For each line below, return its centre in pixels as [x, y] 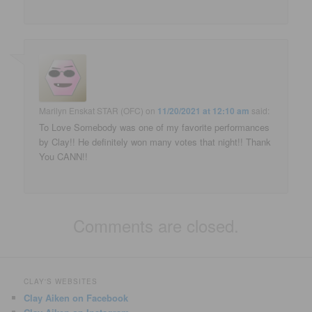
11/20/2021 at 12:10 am [204, 110]
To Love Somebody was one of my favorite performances [155, 127]
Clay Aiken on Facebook [76, 298]
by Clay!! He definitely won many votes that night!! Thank [155, 141]
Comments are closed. [156, 226]
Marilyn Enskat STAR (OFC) [92, 110]
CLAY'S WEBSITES [61, 282]
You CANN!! [64, 156]
